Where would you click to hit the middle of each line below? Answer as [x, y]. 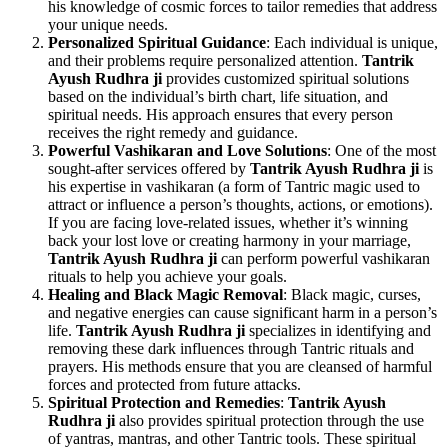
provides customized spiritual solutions [285, 78]
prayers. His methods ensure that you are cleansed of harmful [240, 366]
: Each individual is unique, [352, 42]
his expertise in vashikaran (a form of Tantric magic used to [234, 186]
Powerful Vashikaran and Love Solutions [187, 150]
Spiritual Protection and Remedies [164, 402]
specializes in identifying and [338, 330]
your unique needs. [108, 24]
